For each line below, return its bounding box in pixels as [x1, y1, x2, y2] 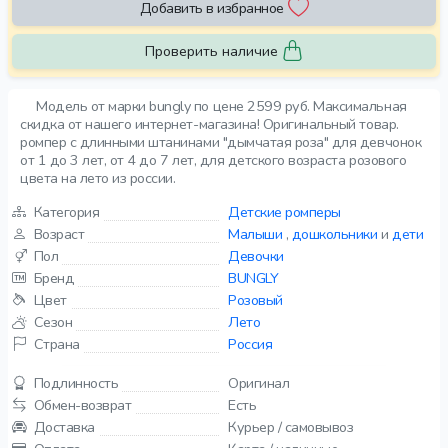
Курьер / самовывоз [228, 417, 354, 437]
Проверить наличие [145, 41, 278, 61]
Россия [228, 334, 273, 354]
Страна [33, 334, 80, 354]
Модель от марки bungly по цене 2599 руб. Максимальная [36, 96, 407, 116]
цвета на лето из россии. [20, 168, 176, 188]
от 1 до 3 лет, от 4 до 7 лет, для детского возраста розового [20, 150, 407, 170]
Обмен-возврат [33, 395, 132, 415]
